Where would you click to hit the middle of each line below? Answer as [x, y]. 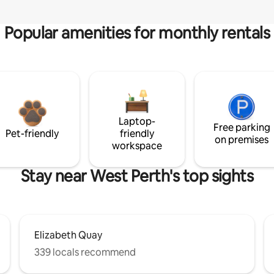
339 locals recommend [85, 253]
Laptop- [137, 122]
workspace [137, 146]
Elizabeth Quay [68, 235]
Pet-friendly [32, 134]
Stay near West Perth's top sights [137, 176]
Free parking [242, 128]
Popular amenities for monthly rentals [137, 33]
